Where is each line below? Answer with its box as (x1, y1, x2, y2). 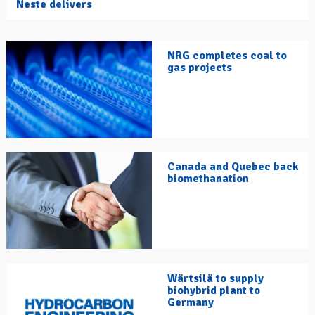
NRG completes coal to (167, 49, 287, 63)
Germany (167, 295, 214, 310)
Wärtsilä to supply (167, 271, 264, 286)
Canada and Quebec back (167, 160, 299, 174)
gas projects (167, 60, 232, 75)
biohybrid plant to (167, 283, 260, 298)
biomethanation (167, 172, 249, 186)
